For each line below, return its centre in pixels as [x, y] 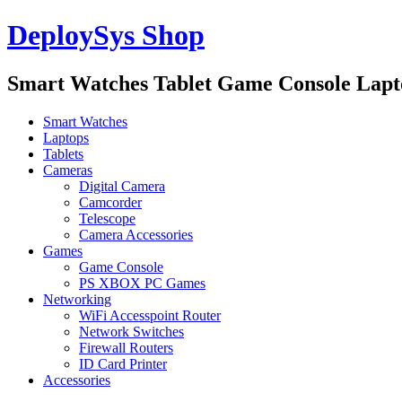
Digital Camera [122, 186]
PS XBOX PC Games [142, 283]
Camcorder [110, 202]
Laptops [66, 137]
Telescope [107, 218]
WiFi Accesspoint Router [150, 315]
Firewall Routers [126, 347]
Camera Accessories [136, 234]
